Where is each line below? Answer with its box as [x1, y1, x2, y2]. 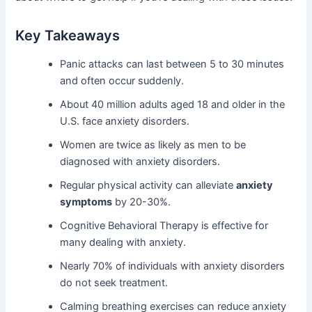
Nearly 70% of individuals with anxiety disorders [60, 260, 286, 273]
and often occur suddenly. [60, 75, 185, 88]
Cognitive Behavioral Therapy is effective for [60, 219, 269, 233]
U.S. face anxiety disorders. [60, 115, 190, 128]
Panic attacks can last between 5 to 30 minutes [60, 58, 285, 71]
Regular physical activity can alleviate [60, 179, 237, 192]
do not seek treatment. [60, 276, 169, 290]
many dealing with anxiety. [60, 236, 187, 249]
